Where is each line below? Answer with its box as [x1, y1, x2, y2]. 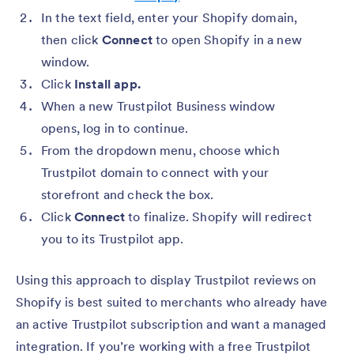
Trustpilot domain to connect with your [41, 164, 269, 181]
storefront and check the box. [41, 186, 214, 203]
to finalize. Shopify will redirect [125, 209, 312, 225]
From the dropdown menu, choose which [41, 142, 280, 159]
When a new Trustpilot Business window [41, 98, 275, 115]
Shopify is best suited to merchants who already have [16, 294, 328, 311]
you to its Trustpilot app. [41, 231, 184, 247]
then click [41, 32, 102, 48]
